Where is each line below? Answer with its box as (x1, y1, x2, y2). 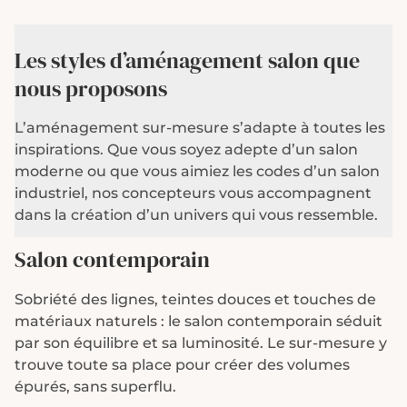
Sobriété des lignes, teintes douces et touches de (15, 290, 376, 308)
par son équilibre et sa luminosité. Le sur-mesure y (15, 333, 387, 352)
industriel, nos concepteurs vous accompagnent (15, 184, 372, 202)
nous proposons (15, 73, 167, 104)
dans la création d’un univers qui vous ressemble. (15, 205, 378, 223)
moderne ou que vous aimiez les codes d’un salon (15, 162, 380, 180)
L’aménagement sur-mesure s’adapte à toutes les (15, 118, 385, 136)
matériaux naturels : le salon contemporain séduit (15, 312, 382, 330)
